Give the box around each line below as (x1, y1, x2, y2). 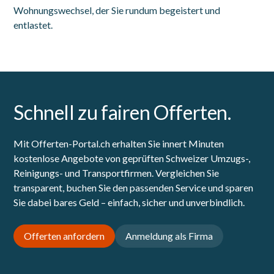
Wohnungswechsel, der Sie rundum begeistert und (13, 4, 221, 17)
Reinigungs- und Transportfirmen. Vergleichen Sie (13, 167, 220, 179)
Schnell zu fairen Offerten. (13, 100, 231, 125)
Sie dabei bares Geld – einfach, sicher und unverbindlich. (13, 196, 245, 209)
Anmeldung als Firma (125, 230, 213, 242)
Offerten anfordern (24, 230, 105, 242)
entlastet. (13, 19, 53, 31)
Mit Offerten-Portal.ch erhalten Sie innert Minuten (13, 138, 224, 150)
